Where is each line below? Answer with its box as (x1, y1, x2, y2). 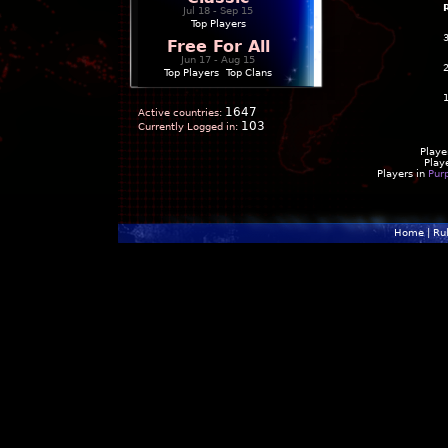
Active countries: (138, 107, 222, 118)
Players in (376, 168, 428, 179)
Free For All (166, 37, 270, 56)
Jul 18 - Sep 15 (183, 5, 253, 16)
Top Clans (226, 67, 272, 78)
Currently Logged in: (138, 121, 238, 132)
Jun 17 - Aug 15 (181, 54, 255, 65)
